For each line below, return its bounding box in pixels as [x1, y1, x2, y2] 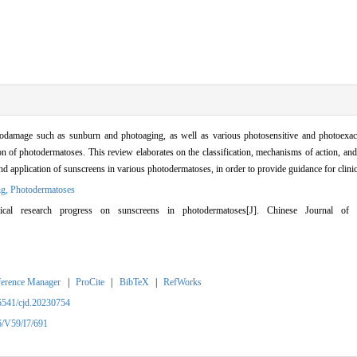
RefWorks [163, 276, 202, 288]
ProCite [76, 276, 104, 288]
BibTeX [119, 276, 149, 288]
